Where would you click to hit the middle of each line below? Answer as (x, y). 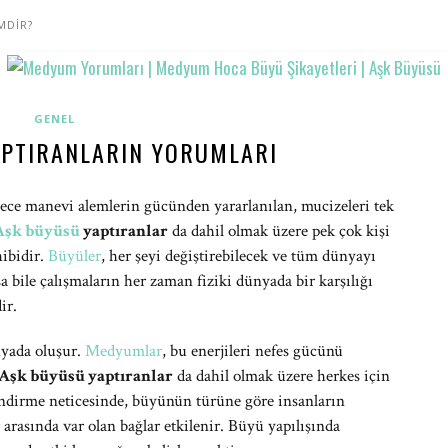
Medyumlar (123, 351)
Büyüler (74, 256)
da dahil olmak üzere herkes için (281, 376)
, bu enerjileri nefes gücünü (252, 351)
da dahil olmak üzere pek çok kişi (279, 231)
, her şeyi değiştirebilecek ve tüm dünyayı (238, 256)
